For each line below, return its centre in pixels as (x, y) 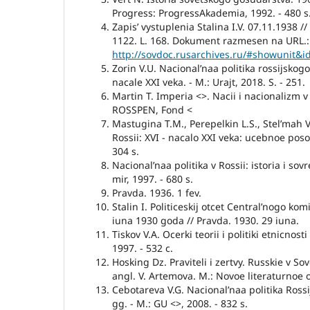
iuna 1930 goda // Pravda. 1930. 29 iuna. (206, 221)
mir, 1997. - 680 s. (153, 179)
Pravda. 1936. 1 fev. (157, 193)
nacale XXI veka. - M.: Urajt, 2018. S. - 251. (209, 82)
